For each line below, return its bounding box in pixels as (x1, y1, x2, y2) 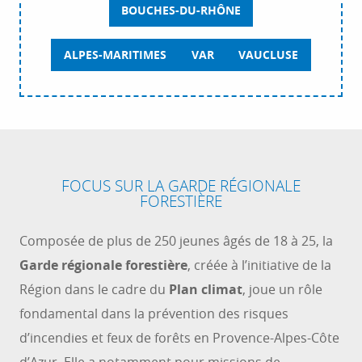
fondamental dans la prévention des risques (19, 305, 288, 323)
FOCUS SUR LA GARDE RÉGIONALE (61, 175, 301, 196)
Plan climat (169, 280, 242, 299)
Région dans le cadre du (19, 280, 169, 299)
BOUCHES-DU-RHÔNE (121, 2, 241, 19)
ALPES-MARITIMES (63, 47, 166, 64)
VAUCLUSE (238, 47, 299, 64)
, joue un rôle (242, 280, 322, 299)
